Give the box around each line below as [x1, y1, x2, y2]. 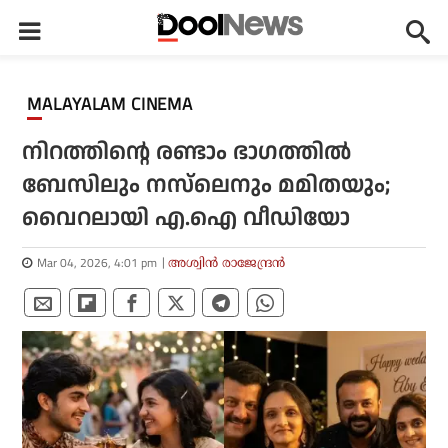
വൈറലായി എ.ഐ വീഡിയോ [22, 202, 351, 235]
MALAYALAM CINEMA [42, 91, 194, 117]
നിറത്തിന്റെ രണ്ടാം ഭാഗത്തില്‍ [22, 136, 352, 169]
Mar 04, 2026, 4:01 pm [37, 253, 158, 272]
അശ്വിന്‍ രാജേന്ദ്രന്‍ [168, 255, 286, 270]
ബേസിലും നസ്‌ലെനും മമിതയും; [22, 169, 391, 202]
